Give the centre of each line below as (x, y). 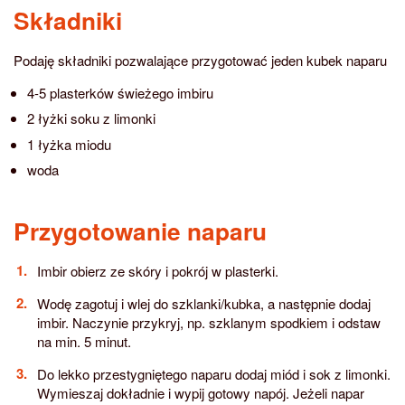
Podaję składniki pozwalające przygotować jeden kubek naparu (200, 60)
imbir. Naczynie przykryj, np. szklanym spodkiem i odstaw (208, 322)
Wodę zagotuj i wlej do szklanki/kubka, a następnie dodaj (203, 303)
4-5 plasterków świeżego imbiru (120, 92)
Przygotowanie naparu (140, 230)
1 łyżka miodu (69, 144)
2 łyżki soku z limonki (91, 118)
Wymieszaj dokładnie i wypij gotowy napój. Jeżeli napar (200, 392)
